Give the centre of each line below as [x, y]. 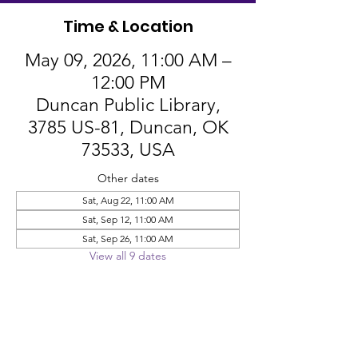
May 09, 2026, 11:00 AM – [128, 60]
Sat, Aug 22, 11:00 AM [128, 200]
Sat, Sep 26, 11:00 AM [128, 239]
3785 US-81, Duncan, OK [128, 127]
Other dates [128, 178]
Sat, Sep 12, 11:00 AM [128, 219]
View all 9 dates [128, 256]
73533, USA [128, 150]
